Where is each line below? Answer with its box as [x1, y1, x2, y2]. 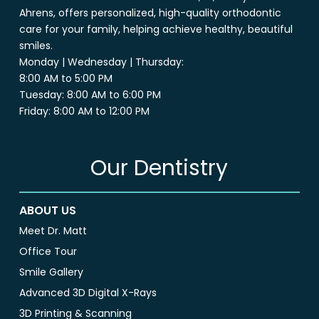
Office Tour [19, 244, 77, 259]
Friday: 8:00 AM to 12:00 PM [19, 104, 150, 119]
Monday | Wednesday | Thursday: [19, 55, 184, 70]
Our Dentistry [90, 153, 229, 184]
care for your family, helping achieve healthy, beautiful [19, 22, 293, 37]
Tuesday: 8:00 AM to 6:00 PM [19, 88, 161, 103]
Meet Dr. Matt [19, 224, 87, 239]
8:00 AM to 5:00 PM [19, 71, 113, 86]
